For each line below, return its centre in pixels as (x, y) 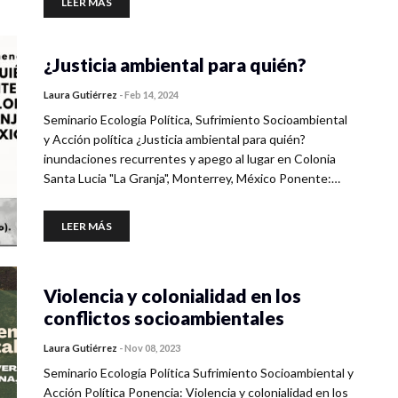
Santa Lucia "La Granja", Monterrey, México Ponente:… (192, 178)
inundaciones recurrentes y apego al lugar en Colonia (190, 159)
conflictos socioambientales (164, 318)
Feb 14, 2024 (151, 95)
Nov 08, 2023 (152, 348)
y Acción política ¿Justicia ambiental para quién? (175, 139)
